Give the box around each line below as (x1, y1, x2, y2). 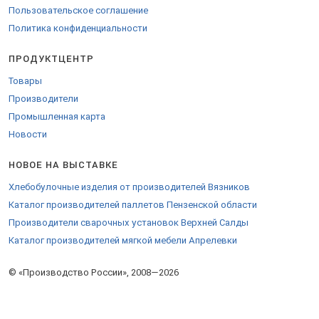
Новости (9, 129, 47, 140)
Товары (9, 75, 42, 86)
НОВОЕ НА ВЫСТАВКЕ (9, 159, 118, 170)
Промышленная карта (9, 111, 105, 122)
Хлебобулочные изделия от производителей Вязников (9, 182, 250, 192)
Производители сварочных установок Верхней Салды (9, 217, 249, 228)
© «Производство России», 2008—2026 (9, 267, 179, 278)
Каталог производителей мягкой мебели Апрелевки (9, 235, 237, 246)
